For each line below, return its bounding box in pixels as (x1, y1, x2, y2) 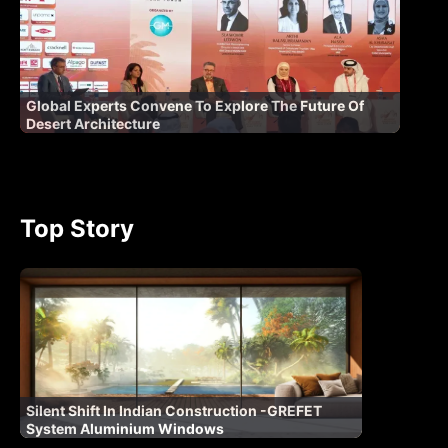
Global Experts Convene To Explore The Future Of (26, 96, 364, 114)
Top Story (20, 213, 134, 243)
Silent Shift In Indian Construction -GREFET (26, 401, 322, 419)
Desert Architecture (26, 114, 160, 132)
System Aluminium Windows (26, 419, 224, 437)
